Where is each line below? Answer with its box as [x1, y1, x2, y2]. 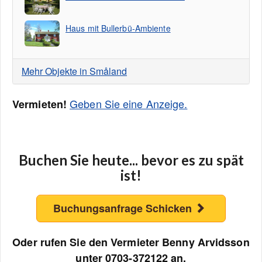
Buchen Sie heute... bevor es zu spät [18, 151, 244, 168]
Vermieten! [12, 96, 67, 112]
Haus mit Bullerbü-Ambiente [65, 22, 171, 34]
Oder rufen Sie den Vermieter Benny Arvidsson [12, 235, 250, 250]
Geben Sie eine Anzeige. [70, 96, 188, 111]
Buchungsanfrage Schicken [53, 201, 195, 216]
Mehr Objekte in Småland [22, 64, 127, 78]
